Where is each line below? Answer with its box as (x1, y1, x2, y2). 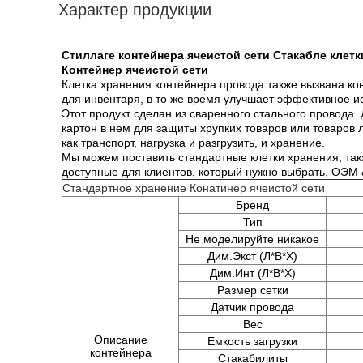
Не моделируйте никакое (186, 233, 319, 246)
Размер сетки (216, 284, 288, 297)
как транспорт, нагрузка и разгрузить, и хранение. (62, 136, 325, 149)
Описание (93, 333, 147, 346)
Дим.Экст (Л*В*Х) (207, 250, 297, 263)
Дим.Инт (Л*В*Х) (209, 267, 296, 280)
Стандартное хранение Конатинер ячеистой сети (62, 181, 325, 194)
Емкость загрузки (207, 335, 297, 348)
